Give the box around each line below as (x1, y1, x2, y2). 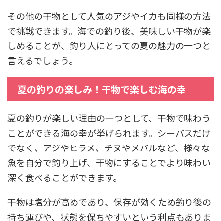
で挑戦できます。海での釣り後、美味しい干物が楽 (7, 24, 211, 37)
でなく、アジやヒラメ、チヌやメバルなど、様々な (7, 141, 210, 154)
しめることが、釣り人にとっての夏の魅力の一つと (7, 38, 211, 52)
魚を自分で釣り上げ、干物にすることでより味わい (7, 155, 211, 169)
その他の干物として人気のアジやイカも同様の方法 (7, 9, 211, 22)
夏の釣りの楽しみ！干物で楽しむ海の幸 (17, 82, 186, 96)
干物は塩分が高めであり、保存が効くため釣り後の (7, 195, 211, 208)
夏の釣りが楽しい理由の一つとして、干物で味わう (7, 111, 211, 124)
